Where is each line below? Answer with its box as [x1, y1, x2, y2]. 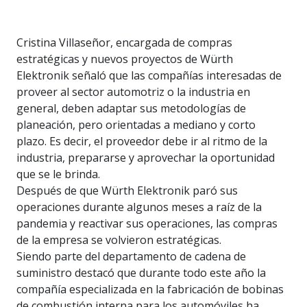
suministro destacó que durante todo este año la [16, 265, 266, 280]
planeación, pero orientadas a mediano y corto [16, 116, 256, 132]
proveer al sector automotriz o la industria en [16, 84, 250, 99]
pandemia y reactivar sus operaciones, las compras [16, 215, 278, 231]
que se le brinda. [16, 166, 100, 182]
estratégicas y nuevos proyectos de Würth [16, 51, 233, 66]
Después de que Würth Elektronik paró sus [16, 182, 238, 198]
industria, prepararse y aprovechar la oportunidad [16, 149, 275, 165]
